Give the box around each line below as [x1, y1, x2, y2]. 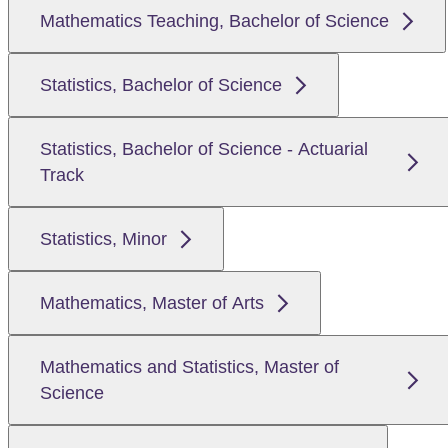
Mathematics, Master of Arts [40, 293, 264, 314]
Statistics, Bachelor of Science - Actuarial [40, 139, 368, 160]
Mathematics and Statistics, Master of [40, 357, 339, 378]
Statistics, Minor [40, 229, 167, 250]
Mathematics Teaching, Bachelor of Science [40, 11, 389, 32]
